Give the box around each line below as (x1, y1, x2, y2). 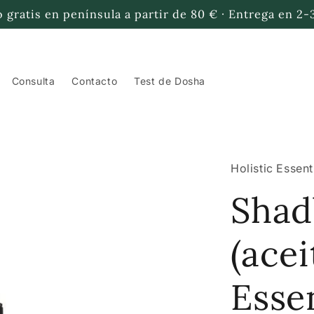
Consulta (11, 74, 55, 87)
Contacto (71, 74, 118, 87)
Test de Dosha (134, 74, 205, 87)
